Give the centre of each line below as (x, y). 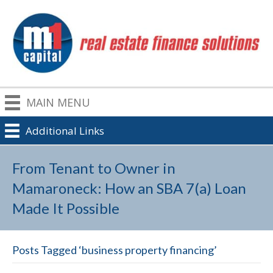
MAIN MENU (58, 103)
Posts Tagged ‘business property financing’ (115, 250)
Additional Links (65, 130)
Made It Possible (66, 208)
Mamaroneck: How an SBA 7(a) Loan (129, 188)
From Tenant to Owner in (94, 168)
